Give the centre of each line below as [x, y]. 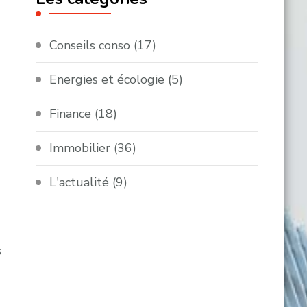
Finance [71, 114]
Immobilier [80, 148]
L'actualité [79, 183]
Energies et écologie [107, 80]
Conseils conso [90, 46]
